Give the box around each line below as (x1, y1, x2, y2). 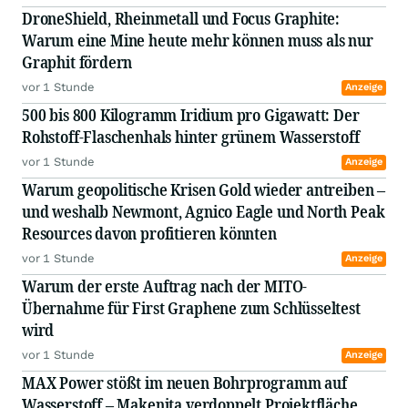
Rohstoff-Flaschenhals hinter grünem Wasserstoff (22, 126, 363, 148)
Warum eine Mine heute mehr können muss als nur (22, 29, 373, 52)
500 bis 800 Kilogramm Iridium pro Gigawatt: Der (22, 104, 360, 127)
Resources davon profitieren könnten (22, 222, 280, 245)
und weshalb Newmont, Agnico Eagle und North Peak (22, 200, 385, 223)
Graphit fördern (22, 51, 137, 74)
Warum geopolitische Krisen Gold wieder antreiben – (22, 178, 385, 201)
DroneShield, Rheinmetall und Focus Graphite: (22, 7, 341, 30)
